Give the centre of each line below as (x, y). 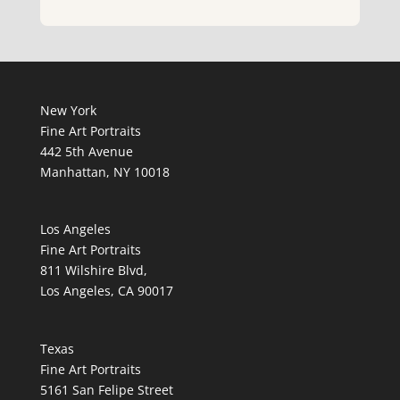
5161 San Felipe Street (106, 389)
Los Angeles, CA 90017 (106, 291)
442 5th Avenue (86, 152)
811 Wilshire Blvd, (93, 271)
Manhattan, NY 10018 (104, 172)
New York (68, 111)
